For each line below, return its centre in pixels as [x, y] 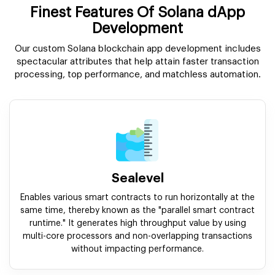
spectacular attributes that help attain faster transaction [137, 62]
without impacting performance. [137, 250]
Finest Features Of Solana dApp [137, 13]
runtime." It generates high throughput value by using [137, 224]
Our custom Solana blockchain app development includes [137, 49]
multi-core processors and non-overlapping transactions [137, 237]
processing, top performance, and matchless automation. [137, 75]
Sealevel [137, 179]
